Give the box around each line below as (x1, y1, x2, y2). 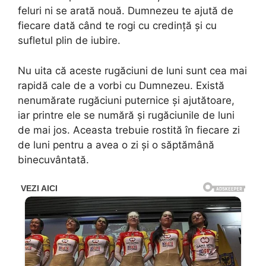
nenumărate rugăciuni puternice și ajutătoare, (18, 94, 235, 106)
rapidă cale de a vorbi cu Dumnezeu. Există (18, 79, 224, 91)
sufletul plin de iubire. (18, 34, 121, 47)
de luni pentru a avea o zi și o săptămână (18, 138, 214, 151)
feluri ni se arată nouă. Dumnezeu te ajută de (18, 5, 233, 17)
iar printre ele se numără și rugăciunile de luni (18, 109, 235, 121)
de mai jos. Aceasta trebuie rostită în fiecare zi (18, 123, 240, 136)
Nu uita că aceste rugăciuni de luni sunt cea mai (18, 64, 247, 77)
